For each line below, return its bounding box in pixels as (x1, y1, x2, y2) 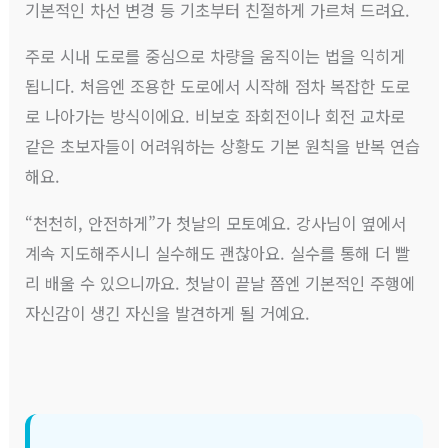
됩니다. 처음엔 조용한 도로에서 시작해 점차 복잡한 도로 (25, 74, 411, 99)
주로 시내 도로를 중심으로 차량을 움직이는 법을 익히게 (25, 44, 406, 69)
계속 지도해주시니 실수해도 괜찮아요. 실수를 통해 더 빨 (25, 240, 411, 265)
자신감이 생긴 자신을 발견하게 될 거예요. (25, 300, 311, 325)
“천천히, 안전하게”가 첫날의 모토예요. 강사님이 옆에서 (25, 210, 407, 235)
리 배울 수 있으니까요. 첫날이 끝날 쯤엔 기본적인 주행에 (25, 270, 416, 295)
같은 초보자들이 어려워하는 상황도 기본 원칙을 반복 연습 (25, 134, 421, 159)
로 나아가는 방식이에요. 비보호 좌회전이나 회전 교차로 (25, 104, 406, 129)
